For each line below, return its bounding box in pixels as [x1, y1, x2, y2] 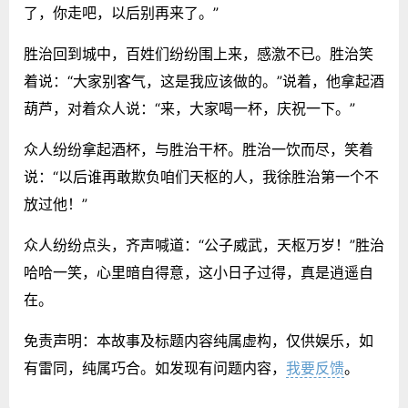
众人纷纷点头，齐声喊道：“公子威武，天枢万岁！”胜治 [24, 235, 384, 254]
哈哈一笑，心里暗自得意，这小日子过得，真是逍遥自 [24, 262, 373, 281]
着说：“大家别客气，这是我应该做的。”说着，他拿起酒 [24, 71, 384, 90]
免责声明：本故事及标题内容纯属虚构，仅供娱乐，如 [24, 331, 373, 350]
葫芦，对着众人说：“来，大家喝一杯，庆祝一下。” [24, 98, 355, 117]
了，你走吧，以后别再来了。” [24, 3, 219, 22]
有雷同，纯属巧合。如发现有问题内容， [24, 358, 286, 377]
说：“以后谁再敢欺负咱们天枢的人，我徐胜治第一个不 [24, 167, 379, 186]
